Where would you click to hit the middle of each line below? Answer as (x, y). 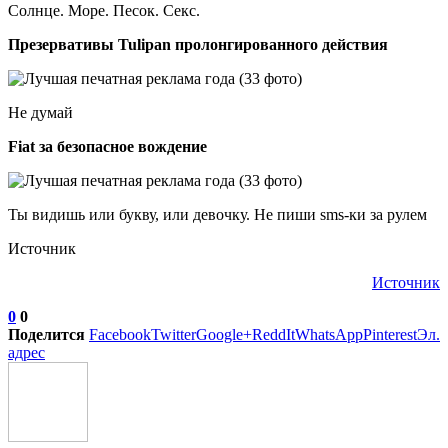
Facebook (120, 334)
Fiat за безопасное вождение (107, 146)
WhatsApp (329, 334)
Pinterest (390, 334)
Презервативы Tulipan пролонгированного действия (198, 44)
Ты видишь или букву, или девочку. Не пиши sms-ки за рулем (217, 214)
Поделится (46, 334)
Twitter (173, 334)
